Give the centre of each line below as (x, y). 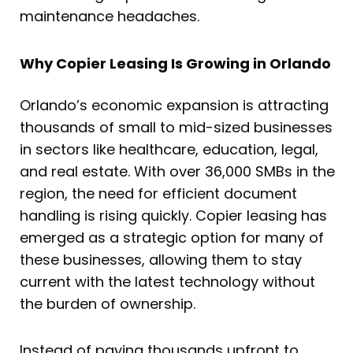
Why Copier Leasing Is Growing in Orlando (175, 63)
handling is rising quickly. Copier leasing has (173, 215)
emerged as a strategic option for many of (172, 237)
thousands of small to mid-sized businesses (176, 127)
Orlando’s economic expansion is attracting (174, 105)
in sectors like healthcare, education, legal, (169, 149)
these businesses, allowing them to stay (161, 259)
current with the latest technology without (167, 281)
